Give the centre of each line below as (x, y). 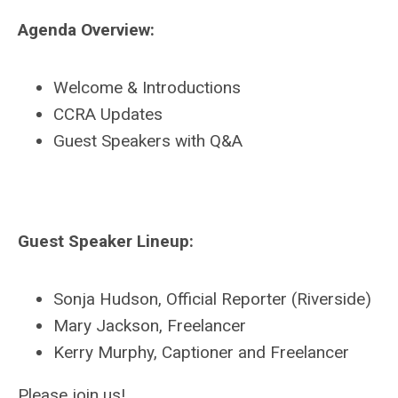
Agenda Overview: (86, 30)
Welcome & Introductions (147, 88)
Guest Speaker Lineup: (106, 241)
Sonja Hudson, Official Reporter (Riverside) (212, 299)
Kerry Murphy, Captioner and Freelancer (201, 352)
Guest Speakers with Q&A (148, 141)
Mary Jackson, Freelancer (150, 326)
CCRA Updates (108, 114)
